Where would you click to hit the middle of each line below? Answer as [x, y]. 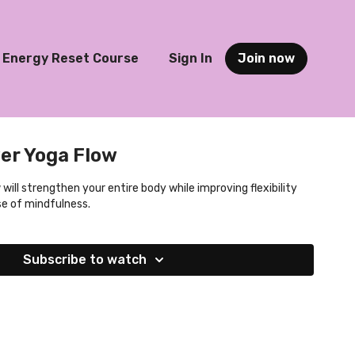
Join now [266, 58]
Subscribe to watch [85, 260]
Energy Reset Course [70, 58]
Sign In [191, 58]
